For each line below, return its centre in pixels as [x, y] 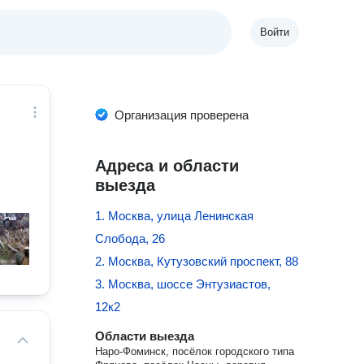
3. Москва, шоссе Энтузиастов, [183, 284]
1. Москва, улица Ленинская [175, 216]
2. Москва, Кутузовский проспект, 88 [197, 261]
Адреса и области [167, 166]
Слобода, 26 [130, 238]
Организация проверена [182, 115]
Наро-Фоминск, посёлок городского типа [195, 351]
